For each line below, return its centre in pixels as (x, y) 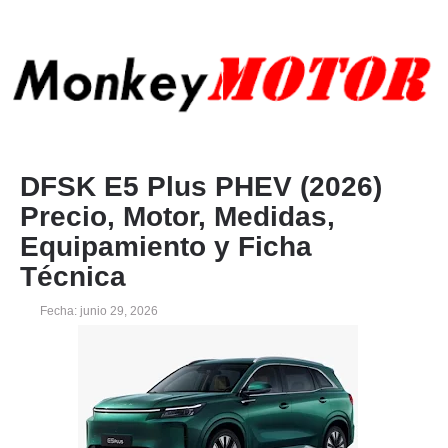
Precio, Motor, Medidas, (177, 216)
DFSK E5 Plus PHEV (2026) (201, 186)
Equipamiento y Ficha (166, 246)
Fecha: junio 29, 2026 (99, 310)
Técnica (73, 276)
